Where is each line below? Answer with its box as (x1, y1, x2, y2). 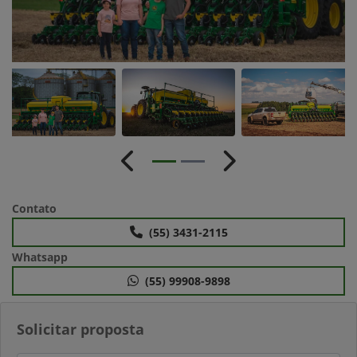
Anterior (127, 160, 178, 178)
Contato (12, 201, 57, 217)
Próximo (227, 160, 279, 178)
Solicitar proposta (17, 320, 144, 339)
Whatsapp (12, 249, 68, 265)
